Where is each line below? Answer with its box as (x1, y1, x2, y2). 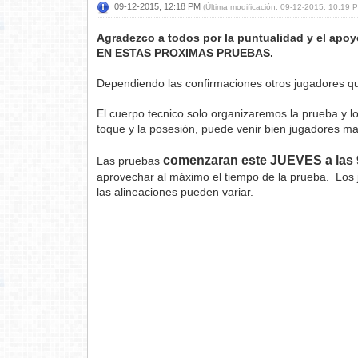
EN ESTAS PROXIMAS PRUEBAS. (97, 46, 274, 60)
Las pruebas (97, 154, 164, 168)
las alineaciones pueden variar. (97, 185, 257, 199)
